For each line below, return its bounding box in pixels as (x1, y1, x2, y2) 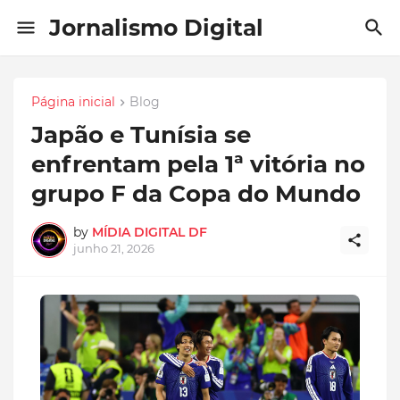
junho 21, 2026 (73, 241, 154, 256)
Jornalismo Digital (49, 14, 263, 41)
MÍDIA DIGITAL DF (92, 224, 207, 241)
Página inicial (31, 94, 115, 110)
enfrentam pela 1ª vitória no (31, 150, 365, 179)
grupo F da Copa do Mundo (31, 179, 361, 209)
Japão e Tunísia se (31, 121, 251, 150)
